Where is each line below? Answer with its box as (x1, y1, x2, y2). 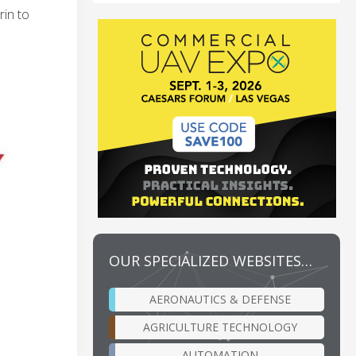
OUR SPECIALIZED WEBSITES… (109, 250, 312, 270)
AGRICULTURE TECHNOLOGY (142, 319, 297, 335)
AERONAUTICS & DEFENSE (149, 291, 291, 307)
